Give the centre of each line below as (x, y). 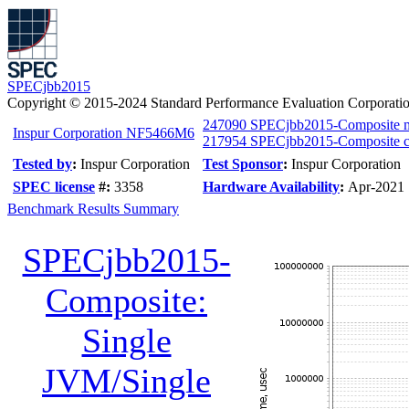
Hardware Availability (271, 187)
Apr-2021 (376, 187)
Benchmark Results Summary (93, 209)
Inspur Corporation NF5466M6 (104, 133)
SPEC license (54, 187)
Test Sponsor (243, 164)
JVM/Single (126, 381)
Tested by (42, 164)
